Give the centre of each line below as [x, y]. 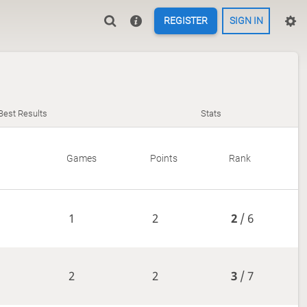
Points [163, 158]
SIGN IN [246, 21]
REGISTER [186, 21]
